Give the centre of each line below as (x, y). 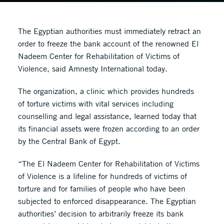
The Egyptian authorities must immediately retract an (109, 31)
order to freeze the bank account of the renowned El (108, 43)
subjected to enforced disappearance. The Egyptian (107, 201)
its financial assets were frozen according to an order (108, 128)
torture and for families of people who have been (101, 188)
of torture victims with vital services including (95, 103)
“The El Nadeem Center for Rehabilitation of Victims (108, 163)
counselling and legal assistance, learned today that (107, 116)
